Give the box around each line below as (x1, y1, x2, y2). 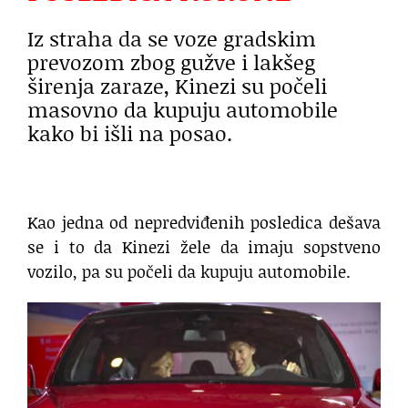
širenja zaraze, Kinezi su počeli (27, 70, 327, 100)
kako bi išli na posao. (27, 117, 232, 148)
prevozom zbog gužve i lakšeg (27, 46, 315, 76)
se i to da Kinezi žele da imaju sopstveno (27, 235, 381, 260)
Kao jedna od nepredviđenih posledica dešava (27, 210, 381, 235)
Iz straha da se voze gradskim (27, 23, 316, 53)
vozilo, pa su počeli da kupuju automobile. (27, 260, 351, 284)
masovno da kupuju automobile (27, 94, 338, 124)
